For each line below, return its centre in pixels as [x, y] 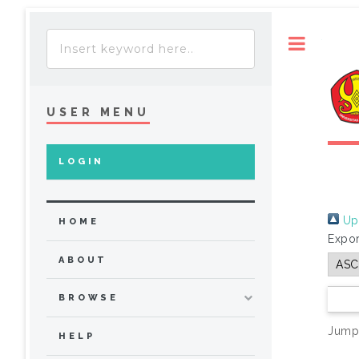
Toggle [339, 43]
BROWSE [89, 298]
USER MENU [99, 112]
